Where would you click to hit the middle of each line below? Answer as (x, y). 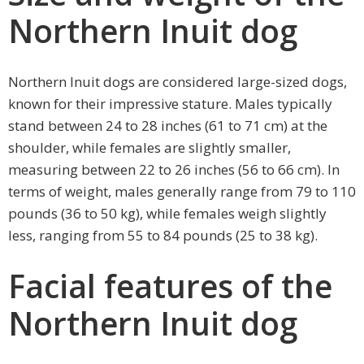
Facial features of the (170, 286)
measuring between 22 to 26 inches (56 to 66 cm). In (174, 169)
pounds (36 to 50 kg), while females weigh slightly (167, 213)
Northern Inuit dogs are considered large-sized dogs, (178, 81)
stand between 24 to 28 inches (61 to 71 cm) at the (168, 125)
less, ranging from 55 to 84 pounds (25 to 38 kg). (163, 235)
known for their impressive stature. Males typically (170, 103)
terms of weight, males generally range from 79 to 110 (182, 191)
